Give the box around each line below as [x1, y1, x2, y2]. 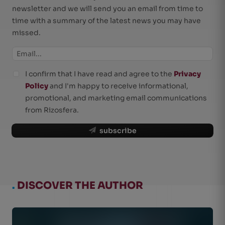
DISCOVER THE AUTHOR [15, 179, 143, 192]
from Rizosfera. [25, 105, 79, 115]
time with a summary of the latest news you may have [12, 16, 201, 25]
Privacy [174, 69, 201, 78]
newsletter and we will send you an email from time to [12, 4, 203, 13]
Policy [25, 81, 48, 90]
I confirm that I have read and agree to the [25, 69, 174, 78]
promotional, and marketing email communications [25, 93, 207, 102]
